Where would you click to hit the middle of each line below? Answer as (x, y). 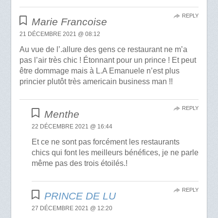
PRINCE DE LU (80, 196)
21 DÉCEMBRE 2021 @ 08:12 (60, 34)
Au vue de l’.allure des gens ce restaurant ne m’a (103, 50)
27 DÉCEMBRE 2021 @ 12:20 (72, 209)
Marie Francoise (70, 22)
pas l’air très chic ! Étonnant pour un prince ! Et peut (108, 60)
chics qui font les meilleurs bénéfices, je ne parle (115, 153)
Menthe (62, 114)
